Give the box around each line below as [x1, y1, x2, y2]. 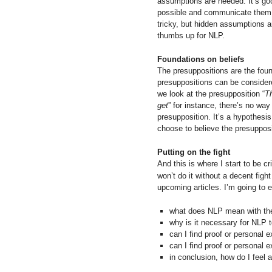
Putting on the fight [157, 147, 230, 157]
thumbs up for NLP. [157, 30, 225, 40]
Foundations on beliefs [157, 54, 244, 64]
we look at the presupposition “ [157, 89, 265, 98]
